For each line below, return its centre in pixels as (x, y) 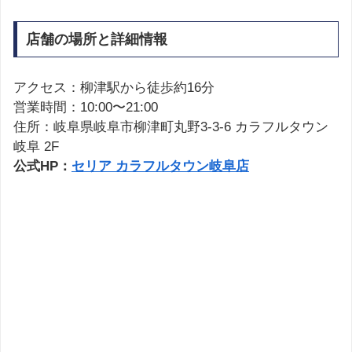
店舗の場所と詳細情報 (96, 39)
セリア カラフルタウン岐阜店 (160, 166)
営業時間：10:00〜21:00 (86, 107)
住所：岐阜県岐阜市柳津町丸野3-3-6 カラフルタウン (171, 126)
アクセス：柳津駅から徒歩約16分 (114, 87)
